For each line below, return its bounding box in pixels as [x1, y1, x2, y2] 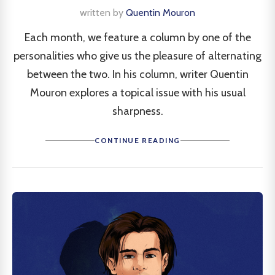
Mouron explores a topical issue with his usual [29, 86, 246, 99]
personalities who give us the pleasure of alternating [14, 49, 261, 63]
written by [80, 7, 126, 18]
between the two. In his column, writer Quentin [26, 68, 249, 81]
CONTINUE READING [95, 136, 180, 145]
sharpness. [112, 104, 163, 118]
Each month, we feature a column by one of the [24, 31, 251, 44]
